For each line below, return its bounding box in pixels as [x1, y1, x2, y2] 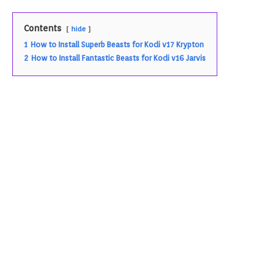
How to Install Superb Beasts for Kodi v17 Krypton [31, 40, 204, 49]
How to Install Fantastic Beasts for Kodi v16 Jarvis [31, 53, 206, 63]
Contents [24, 23, 61, 33]
